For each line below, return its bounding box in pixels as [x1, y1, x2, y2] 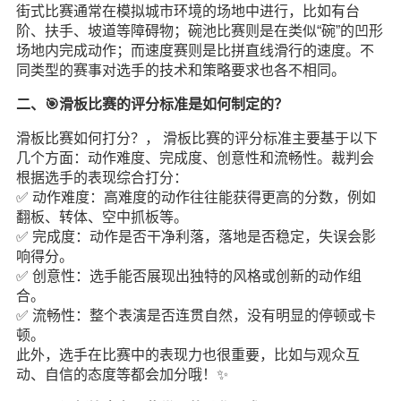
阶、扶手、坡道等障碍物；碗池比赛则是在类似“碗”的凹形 [15, 23, 383, 38]
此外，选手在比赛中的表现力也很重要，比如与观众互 [15, 347, 360, 363]
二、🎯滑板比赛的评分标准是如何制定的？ [15, 97, 288, 112]
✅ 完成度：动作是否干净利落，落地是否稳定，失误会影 [15, 229, 376, 244]
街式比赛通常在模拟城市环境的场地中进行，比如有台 [15, 4, 360, 19]
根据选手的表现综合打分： [15, 170, 188, 185]
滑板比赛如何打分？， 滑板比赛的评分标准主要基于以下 [15, 131, 378, 146]
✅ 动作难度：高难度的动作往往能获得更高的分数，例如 [15, 190, 376, 205]
